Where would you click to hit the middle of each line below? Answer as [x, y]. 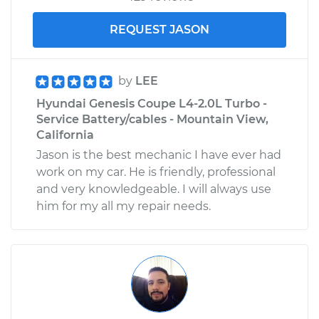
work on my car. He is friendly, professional [156, 172]
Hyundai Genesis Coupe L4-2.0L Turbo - [152, 103]
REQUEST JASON [159, 29]
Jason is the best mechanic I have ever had [159, 155]
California [65, 135]
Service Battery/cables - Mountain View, [152, 119]
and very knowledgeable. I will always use [154, 189]
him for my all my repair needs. [124, 206]
